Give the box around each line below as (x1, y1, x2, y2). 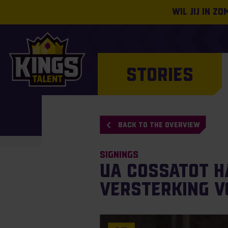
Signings (100, 150, 139, 160)
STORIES (126, 64, 193, 84)
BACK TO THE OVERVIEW (118, 120, 200, 129)
